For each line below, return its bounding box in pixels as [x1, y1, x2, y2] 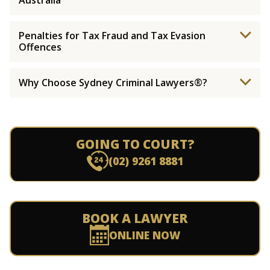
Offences [19, 40, 61, 54]
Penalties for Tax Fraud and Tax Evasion [19, 29, 206, 42]
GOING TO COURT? [75, 136, 195, 152]
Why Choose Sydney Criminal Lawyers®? [19, 76, 207, 89]
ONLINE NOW [108, 228, 180, 242]
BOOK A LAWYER [82, 210, 188, 227]
